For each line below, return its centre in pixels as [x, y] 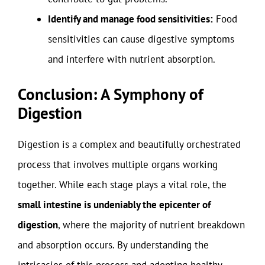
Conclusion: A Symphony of [111, 94]
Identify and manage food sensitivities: [130, 19]
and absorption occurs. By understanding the [113, 245]
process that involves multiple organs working [118, 164]
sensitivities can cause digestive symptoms [141, 39]
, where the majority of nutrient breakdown [151, 224]
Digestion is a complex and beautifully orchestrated [129, 144]
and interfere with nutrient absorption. [132, 59]
